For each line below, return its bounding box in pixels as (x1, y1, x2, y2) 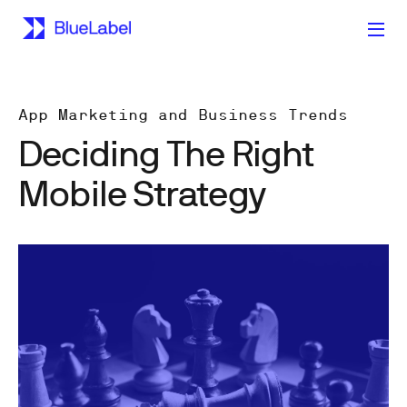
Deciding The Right (18, 131, 314, 174)
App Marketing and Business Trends (18, 106, 348, 123)
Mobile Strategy (18, 171, 265, 213)
